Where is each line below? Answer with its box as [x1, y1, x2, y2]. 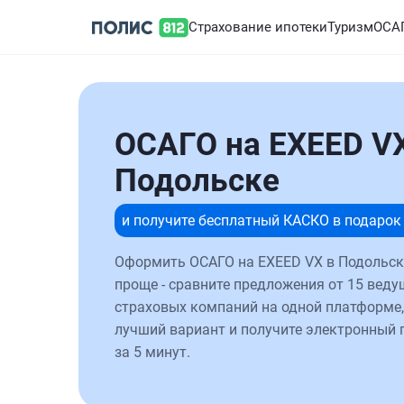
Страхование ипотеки [188, 19, 327, 35]
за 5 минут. [115, 344, 190, 361]
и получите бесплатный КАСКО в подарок [122, 212, 401, 229]
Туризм [327, 19, 373, 35]
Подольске [115, 162, 280, 199]
